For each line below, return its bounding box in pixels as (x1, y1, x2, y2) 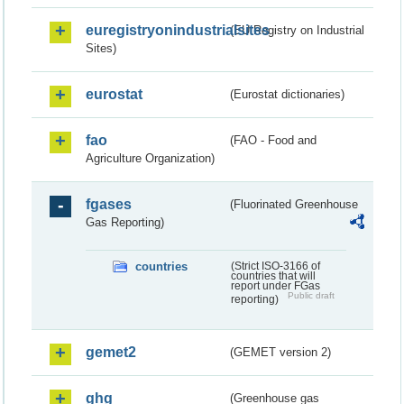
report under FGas (230, 280, 320, 291)
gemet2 (86, 344, 136, 360)
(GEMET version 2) (230, 344, 332, 359)
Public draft (287, 289, 335, 300)
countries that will (230, 270, 316, 281)
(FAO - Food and (230, 133, 317, 147)
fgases (86, 196, 132, 212)
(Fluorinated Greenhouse (230, 197, 359, 211)
